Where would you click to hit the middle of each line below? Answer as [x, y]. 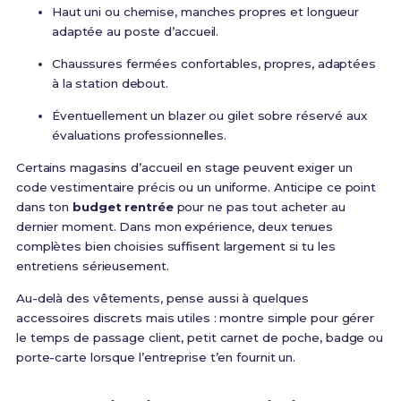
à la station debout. [110, 84]
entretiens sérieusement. [92, 266]
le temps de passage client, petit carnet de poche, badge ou [200, 338]
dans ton [44, 207]
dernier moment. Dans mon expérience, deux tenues [175, 227]
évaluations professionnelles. [139, 136]
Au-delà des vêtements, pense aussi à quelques [162, 299]
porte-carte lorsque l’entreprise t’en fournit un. [156, 358]
